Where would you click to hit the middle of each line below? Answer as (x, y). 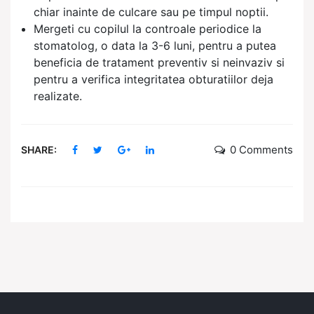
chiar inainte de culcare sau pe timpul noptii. (151, 12)
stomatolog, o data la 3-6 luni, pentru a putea (155, 46)
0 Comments (261, 150)
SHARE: (39, 150)
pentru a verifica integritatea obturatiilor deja (153, 80)
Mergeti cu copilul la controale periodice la (148, 29)
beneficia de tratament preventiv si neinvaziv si (159, 63)
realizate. (58, 96)
